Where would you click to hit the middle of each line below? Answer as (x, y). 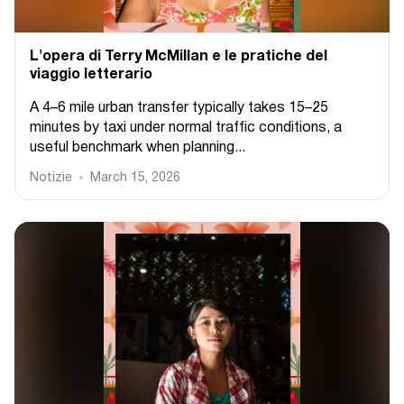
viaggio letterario (91, 75)
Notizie (51, 178)
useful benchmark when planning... (138, 148)
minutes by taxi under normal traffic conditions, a (186, 128)
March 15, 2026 (135, 178)
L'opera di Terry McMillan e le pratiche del (179, 57)
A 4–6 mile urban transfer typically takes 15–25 (179, 108)
